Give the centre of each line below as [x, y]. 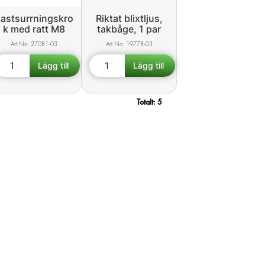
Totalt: [147, 102]
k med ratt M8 [34, 29]
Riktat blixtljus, [129, 19]
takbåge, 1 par [129, 29]
